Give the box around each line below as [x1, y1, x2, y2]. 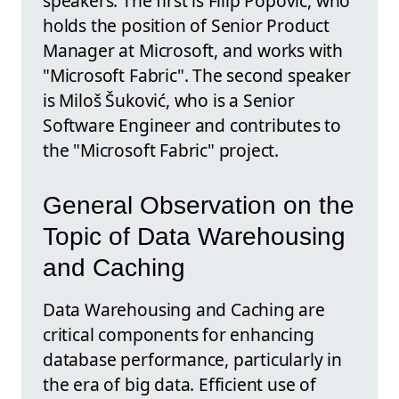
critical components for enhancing [43, 322, 314, 347]
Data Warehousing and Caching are [43, 297, 325, 322]
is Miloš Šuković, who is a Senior [43, 88, 295, 112]
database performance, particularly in [43, 347, 342, 372]
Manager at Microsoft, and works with [43, 38, 344, 62]
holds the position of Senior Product [43, 13, 330, 37]
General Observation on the [43, 191, 354, 220]
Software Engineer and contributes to [43, 113, 342, 137]
